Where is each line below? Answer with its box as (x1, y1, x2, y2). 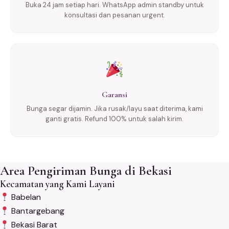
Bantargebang (9, 205, 65, 217)
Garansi (102, 89, 127, 100)
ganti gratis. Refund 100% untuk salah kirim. (45, 114, 184, 124)
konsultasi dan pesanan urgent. (64, 11, 165, 20)
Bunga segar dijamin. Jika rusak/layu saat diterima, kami (26, 104, 203, 113)
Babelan (9, 192, 41, 203)
